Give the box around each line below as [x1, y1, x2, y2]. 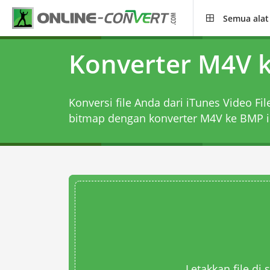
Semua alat [223, 12, 269, 24]
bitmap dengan [68, 111, 149, 125]
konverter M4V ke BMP [148, 111, 263, 125]
